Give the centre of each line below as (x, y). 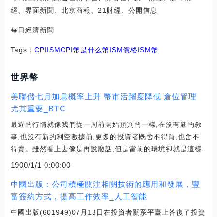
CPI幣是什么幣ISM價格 (99, 50)
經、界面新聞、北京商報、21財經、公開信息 (84, 10)
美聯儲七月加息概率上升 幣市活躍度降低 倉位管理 (103, 97)
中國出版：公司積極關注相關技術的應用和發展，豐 (105, 185)
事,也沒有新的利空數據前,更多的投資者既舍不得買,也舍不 (105, 137)
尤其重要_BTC (38, 109)
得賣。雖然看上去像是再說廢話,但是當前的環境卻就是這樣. (107, 149)
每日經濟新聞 (32, 30)
